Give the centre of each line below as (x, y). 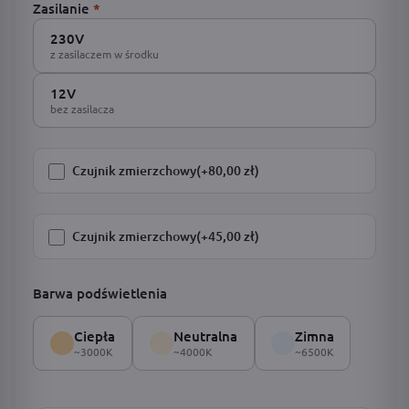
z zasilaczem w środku (105, 54)
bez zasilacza (82, 109)
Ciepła (94, 336)
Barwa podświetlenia (100, 293)
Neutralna (205, 336)
